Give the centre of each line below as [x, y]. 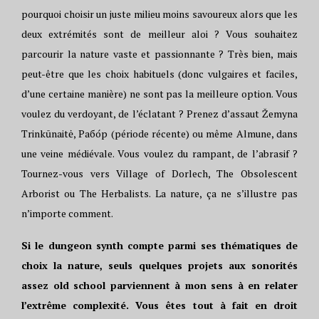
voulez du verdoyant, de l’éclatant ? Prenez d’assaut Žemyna [159, 114]
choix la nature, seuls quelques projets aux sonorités [159, 265]
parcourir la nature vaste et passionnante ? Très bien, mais [159, 54]
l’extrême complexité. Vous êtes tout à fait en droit [159, 305]
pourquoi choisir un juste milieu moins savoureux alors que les [159, 14]
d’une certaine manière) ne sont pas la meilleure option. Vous [159, 94]
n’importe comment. [67, 213]
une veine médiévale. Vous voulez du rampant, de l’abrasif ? [159, 153]
